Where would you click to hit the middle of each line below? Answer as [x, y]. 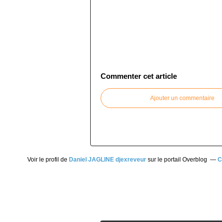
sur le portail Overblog [176, 160]
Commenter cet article [139, 76]
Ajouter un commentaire [182, 98]
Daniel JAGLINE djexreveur [107, 160]
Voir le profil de [48, 160]
